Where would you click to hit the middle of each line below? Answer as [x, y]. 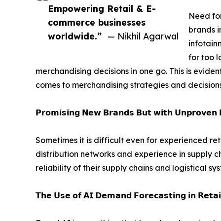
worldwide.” [75, 36]
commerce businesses [97, 22]
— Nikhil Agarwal [143, 36]
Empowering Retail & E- [102, 9]
